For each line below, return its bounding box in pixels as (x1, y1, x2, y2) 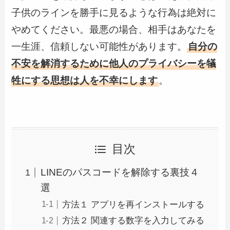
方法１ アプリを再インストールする (62, 200, 205, 210)
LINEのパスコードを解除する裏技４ (40, 167, 199, 178)
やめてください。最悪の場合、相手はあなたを (11, 24, 217, 35)
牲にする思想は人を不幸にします (11, 74, 158, 86)
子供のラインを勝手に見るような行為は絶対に (11, 7, 217, 18)
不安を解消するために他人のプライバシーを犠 (11, 57, 217, 69)
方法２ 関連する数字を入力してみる (62, 216, 205, 226)
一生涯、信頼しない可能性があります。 (11, 41, 187, 52)
